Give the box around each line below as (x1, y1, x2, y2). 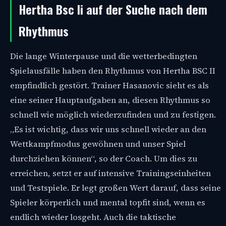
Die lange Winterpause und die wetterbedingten (10, 50, 197, 62)
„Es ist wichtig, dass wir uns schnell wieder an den (10, 123, 206, 135)
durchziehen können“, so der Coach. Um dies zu (10, 152, 197, 164)
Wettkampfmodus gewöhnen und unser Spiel (10, 138, 186, 150)
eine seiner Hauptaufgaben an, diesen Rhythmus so (10, 94, 210, 106)
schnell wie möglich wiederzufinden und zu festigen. (10, 108, 216, 121)
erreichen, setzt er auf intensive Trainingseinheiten (10, 167, 211, 179)
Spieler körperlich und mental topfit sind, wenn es (10, 196, 205, 208)
